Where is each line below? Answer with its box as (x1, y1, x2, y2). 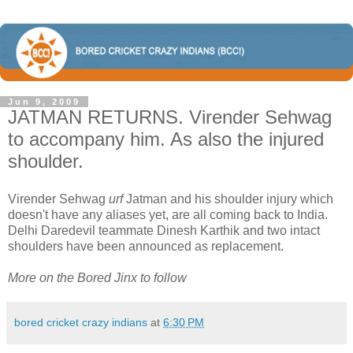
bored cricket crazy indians (14, 315, 147, 329)
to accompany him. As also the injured (8, 128, 324, 150)
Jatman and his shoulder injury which (123, 191, 333, 206)
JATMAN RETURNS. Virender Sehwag (8, 106, 332, 128)
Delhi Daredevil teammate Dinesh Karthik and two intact (8, 223, 320, 237)
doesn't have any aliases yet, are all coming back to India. (8, 207, 328, 221)
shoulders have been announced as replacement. (8, 239, 284, 253)
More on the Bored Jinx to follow (8, 270, 187, 284)
